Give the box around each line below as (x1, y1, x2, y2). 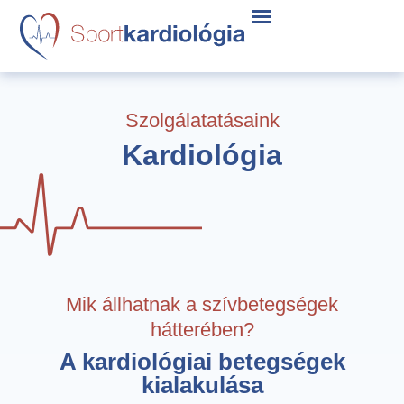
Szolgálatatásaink (124, 109, 280, 132)
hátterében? (150, 318, 254, 341)
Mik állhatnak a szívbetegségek (66, 293, 338, 316)
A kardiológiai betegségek (59, 348, 345, 375)
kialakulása (141, 372, 263, 399)
